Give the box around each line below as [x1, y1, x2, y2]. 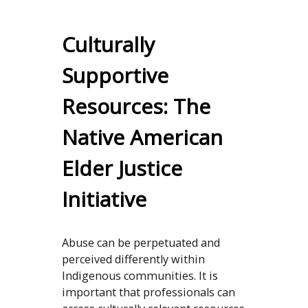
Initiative [61, 185, 146, 214]
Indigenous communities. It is [61, 268, 218, 284]
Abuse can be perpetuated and [61, 235, 220, 251]
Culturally [61, 30, 155, 59]
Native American [61, 123, 223, 152]
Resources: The [61, 92, 210, 121]
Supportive [61, 61, 168, 90]
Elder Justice [61, 154, 182, 183]
